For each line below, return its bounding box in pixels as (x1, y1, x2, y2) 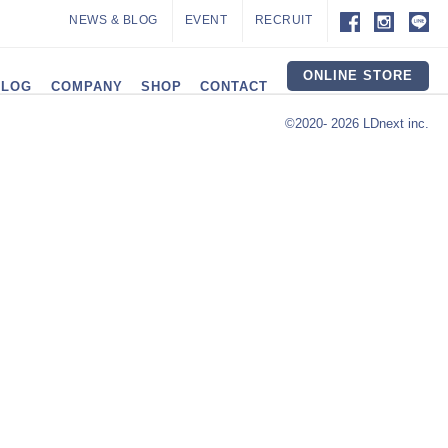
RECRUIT (254, 13, 313, 27)
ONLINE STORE (302, 68, 413, 83)
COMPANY (50, 79, 123, 94)
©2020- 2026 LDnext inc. (284, 115, 429, 131)
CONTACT (200, 79, 269, 94)
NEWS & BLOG (69, 13, 158, 27)
